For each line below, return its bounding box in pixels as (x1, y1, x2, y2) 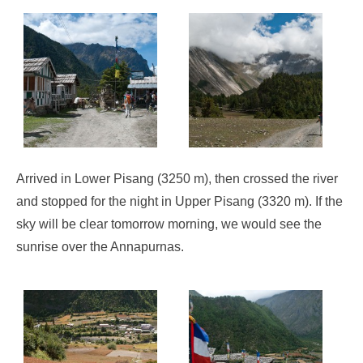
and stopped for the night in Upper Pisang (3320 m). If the (16, 194, 343, 208)
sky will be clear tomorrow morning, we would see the (16, 216, 322, 231)
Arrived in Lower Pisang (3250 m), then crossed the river (16, 171, 338, 186)
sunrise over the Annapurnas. (16, 239, 184, 254)
